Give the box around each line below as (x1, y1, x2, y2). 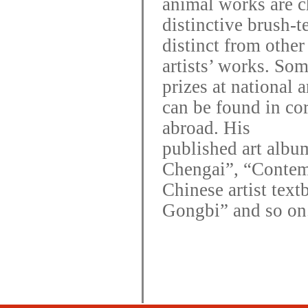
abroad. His (162, 118, 250, 138)
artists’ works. (162, 56, 274, 76)
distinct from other (162, 35, 305, 56)
